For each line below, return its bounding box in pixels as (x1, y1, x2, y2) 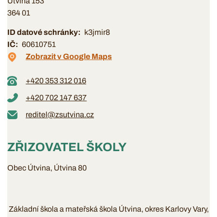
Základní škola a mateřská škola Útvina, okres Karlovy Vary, (8, 205, 209, 213)
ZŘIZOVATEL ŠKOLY (7, 140, 126, 154)
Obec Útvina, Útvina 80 (7, 164, 87, 172)
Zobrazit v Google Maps (26, 52, 112, 61)
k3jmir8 (84, 28, 110, 36)
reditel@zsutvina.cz (26, 110, 94, 119)
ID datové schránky (7, 28, 78, 36)
